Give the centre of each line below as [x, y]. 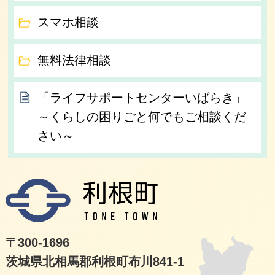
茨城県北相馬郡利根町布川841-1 [95, 262]
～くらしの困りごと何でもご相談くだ [142, 117]
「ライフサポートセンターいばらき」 [142, 98]
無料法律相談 [75, 60]
